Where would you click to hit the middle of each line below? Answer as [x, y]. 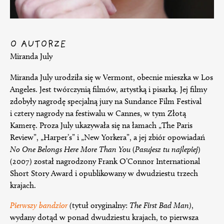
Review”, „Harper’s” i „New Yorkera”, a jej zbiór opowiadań [107, 137]
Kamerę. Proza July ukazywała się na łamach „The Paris [101, 125]
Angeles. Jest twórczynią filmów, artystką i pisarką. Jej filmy [108, 89]
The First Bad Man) [159, 205]
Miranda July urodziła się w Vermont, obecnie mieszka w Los [111, 77]
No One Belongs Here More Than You [70, 149]
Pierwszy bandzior [39, 205]
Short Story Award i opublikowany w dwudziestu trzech [104, 173]
